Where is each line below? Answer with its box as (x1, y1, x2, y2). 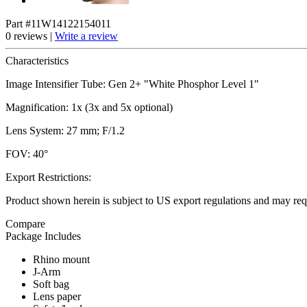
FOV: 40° (5, 147, 48, 160)
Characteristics (5, 54, 69, 66)
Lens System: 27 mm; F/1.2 (5, 124, 125, 136)
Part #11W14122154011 (5, 17, 111, 29)
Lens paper (33, 290, 81, 302)
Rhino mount (33, 253, 90, 265)
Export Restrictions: (5, 171, 91, 183)
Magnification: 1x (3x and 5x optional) (5, 101, 173, 113)
